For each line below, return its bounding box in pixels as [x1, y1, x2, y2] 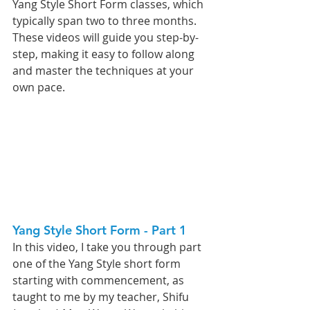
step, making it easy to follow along [12, 46, 197, 62]
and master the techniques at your [12, 62, 197, 78]
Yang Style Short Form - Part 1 [12, 221, 197, 238]
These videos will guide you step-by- [12, 29, 199, 45]
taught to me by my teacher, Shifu [12, 289, 192, 304]
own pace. [12, 79, 65, 95]
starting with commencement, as [12, 272, 187, 288]
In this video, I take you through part [12, 239, 204, 255]
